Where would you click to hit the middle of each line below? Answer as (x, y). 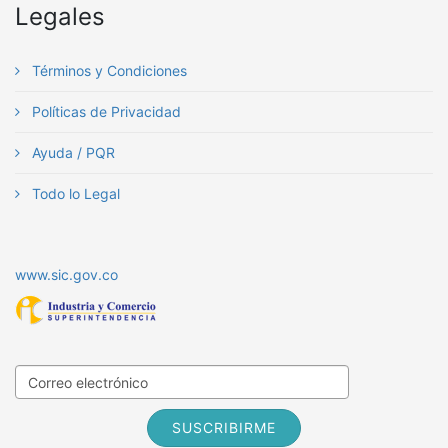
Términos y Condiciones (107, 70)
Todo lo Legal (74, 193)
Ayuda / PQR (71, 152)
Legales (60, 16)
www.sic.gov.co (66, 274)
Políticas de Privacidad (104, 111)
